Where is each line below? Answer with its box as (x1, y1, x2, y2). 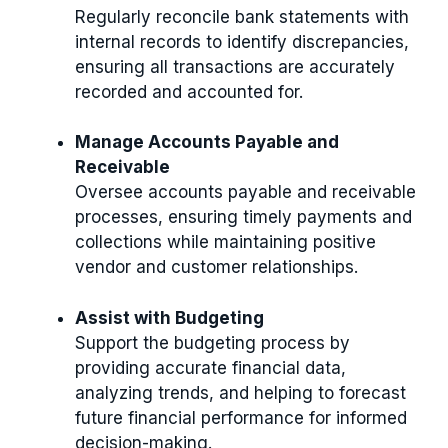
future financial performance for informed (75, 407, 407, 428)
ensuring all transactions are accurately (75, 56, 395, 77)
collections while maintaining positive (75, 232, 376, 252)
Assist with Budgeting (75, 307, 264, 328)
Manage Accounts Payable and (75, 132, 339, 152)
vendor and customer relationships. (75, 257, 358, 277)
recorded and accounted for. (75, 81, 303, 102)
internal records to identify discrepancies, (75, 31, 409, 52)
